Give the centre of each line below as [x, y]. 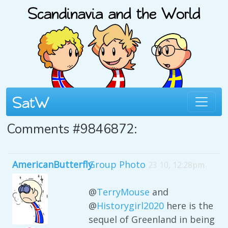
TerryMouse [123, 192]
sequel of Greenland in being [152, 219]
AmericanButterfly [52, 164]
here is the [189, 206]
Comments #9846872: [72, 129]
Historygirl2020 [130, 206]
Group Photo [117, 164]
